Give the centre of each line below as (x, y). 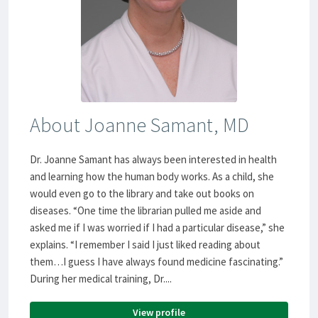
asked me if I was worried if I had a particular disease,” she (157, 228)
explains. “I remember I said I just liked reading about (145, 245)
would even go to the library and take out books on (142, 194)
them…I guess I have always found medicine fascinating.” (157, 262)
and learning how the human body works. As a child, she (152, 177)
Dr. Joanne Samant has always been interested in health (153, 160)
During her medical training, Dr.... (101, 279)
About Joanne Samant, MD (139, 125)
